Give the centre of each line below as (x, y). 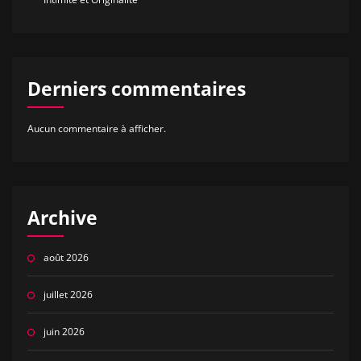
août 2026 (66, 258)
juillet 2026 (68, 295)
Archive (62, 218)
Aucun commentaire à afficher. (96, 129)
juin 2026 (64, 332)
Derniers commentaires (136, 89)
